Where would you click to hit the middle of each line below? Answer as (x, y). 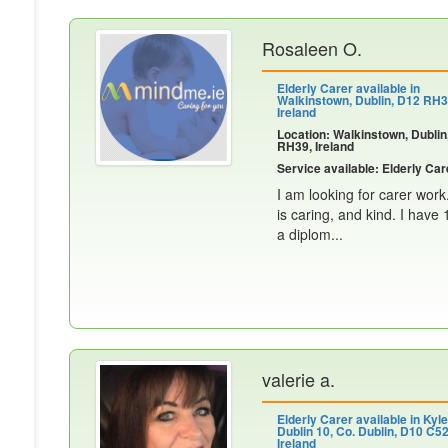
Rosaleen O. (312, 48)
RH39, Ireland (315, 146)
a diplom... (310, 234)
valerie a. (298, 379)
